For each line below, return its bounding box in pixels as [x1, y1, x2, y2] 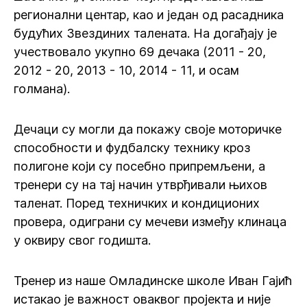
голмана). [14, 82, 70, 96]
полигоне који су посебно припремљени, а [14, 159, 265, 173]
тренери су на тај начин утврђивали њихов [14, 177, 267, 192]
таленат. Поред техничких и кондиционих [14, 196, 260, 210]
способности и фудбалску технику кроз [14, 140, 250, 155]
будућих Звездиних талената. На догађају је [14, 26, 277, 40]
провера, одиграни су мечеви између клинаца [14, 214, 286, 229]
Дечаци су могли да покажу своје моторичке [14, 122, 282, 136]
